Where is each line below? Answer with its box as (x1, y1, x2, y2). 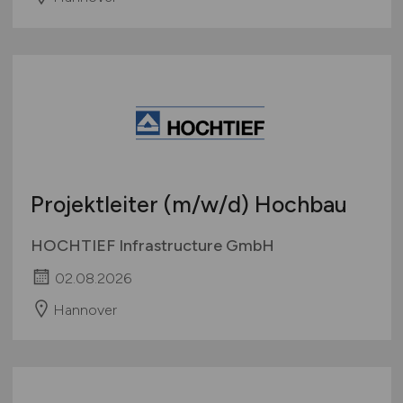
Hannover (52, 300, 117, 318)
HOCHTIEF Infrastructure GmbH (30, 235, 274, 255)
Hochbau (248, 190, 347, 218)
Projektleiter (30, 190, 164, 218)
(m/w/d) (163, 190, 249, 218)
